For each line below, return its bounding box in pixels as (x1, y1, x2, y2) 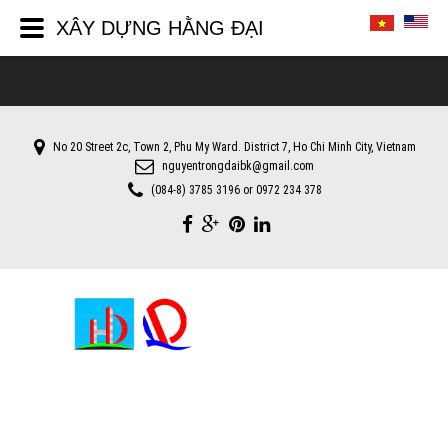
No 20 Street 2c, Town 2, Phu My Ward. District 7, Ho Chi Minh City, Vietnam (52, 140, 416, 155)
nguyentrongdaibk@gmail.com (162, 159, 314, 174)
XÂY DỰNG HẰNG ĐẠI (56, 17, 264, 39)
